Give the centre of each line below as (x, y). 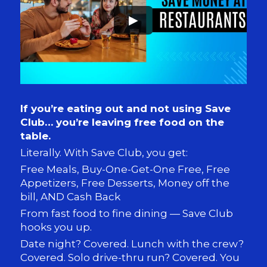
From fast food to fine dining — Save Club (127, 213)
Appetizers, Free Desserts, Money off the (125, 183)
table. (36, 136)
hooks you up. (56, 227)
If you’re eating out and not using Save (126, 108)
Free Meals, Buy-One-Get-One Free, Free (125, 169)
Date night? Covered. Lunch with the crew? (132, 243)
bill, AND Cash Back (71, 196)
